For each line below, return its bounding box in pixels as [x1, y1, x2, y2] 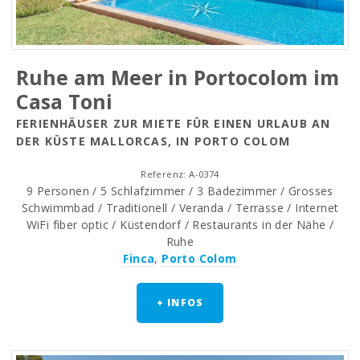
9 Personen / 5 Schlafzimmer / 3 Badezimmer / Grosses [27, 183, 333, 199]
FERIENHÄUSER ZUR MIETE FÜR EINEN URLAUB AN [16, 116, 331, 132]
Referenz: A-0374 [141, 168, 219, 181]
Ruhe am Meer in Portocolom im [16, 63, 339, 92]
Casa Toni [16, 88, 112, 116]
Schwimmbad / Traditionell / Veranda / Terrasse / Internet [21, 200, 339, 216]
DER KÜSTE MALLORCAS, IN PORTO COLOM [16, 133, 291, 149]
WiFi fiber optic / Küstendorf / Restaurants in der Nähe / [26, 217, 334, 233]
